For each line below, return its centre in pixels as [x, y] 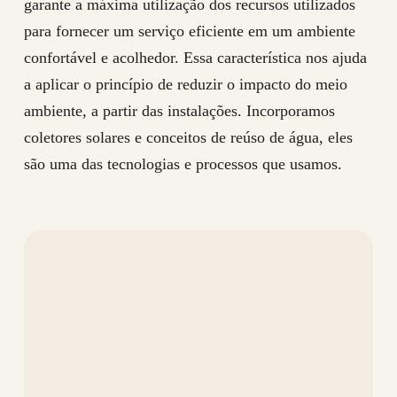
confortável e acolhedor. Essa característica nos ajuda [195, 58]
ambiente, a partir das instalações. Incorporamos [179, 111]
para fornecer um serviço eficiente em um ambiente [189, 31]
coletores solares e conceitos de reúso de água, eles [188, 137]
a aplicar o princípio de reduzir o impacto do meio [185, 84]
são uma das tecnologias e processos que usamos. [183, 164]
